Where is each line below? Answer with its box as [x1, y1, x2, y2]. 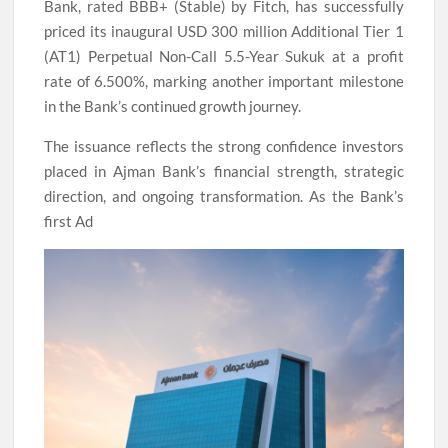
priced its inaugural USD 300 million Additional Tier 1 [44, 22, 404, 41]
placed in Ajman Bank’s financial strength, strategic [44, 162, 404, 181]
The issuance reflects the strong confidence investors [44, 137, 404, 156]
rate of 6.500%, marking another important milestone [44, 72, 404, 91]
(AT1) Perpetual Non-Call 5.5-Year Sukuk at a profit [44, 47, 404, 66]
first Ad [44, 212, 94, 231]
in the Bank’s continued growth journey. [44, 97, 302, 116]
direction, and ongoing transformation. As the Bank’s [44, 187, 404, 206]
